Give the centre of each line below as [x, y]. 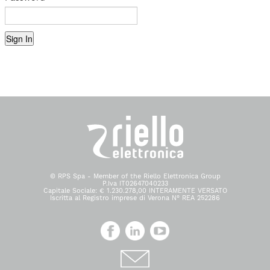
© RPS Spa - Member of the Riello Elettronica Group [135, 177]
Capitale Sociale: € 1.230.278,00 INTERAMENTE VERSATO [135, 191]
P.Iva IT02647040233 [135, 184]
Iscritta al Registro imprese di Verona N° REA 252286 [135, 198]
